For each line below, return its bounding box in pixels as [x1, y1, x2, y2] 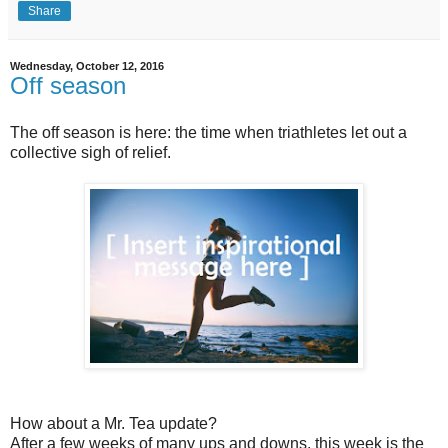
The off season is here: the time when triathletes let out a [10, 124, 407, 142]
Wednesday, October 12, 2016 [10, 59, 164, 72]
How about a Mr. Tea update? [10, 415, 217, 433]
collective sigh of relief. [10, 144, 171, 162]
